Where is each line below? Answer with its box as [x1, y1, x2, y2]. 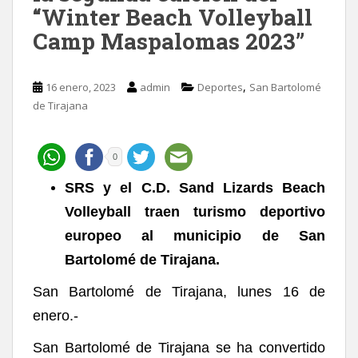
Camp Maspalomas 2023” [33, 26, 304, 56]
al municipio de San [141, 227, 325, 244]
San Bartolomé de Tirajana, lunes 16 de [33, 283, 325, 300]
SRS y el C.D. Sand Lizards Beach [65, 179, 325, 196]
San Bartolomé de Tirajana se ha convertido [33, 339, 325, 356]
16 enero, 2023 [46, 79, 116, 94]
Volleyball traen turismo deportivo [65, 203, 325, 220]
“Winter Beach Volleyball [33, 2, 312, 32]
